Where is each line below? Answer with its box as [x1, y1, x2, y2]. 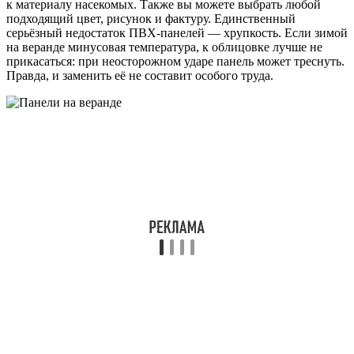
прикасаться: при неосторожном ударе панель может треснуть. [6, 54, 345, 68]
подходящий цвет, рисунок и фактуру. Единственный [6, 11, 296, 25]
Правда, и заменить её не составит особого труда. [6, 68, 273, 82]
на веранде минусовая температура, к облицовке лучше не [6, 40, 322, 54]
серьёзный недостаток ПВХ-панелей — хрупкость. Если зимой [6, 25, 348, 40]
